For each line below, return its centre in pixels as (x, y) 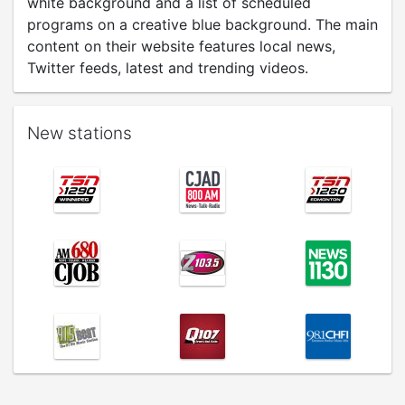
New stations (80, 133)
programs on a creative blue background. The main (202, 24)
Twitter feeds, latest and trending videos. (172, 68)
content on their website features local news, (181, 46)
